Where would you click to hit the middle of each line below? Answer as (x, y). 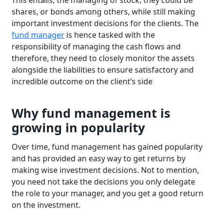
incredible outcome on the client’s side (82, 82)
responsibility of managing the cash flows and (96, 47)
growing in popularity (78, 128)
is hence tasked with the (110, 35)
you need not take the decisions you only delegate (103, 181)
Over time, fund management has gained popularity (107, 147)
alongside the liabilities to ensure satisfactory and (103, 70)
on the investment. (46, 205)
